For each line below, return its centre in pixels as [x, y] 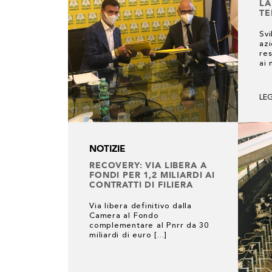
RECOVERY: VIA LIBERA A [148, 165]
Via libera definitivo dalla [141, 206]
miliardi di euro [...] [128, 235]
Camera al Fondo [124, 216]
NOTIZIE [107, 149]
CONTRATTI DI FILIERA [141, 185]
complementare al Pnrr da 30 [149, 226]
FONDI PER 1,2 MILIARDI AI [152, 175]
